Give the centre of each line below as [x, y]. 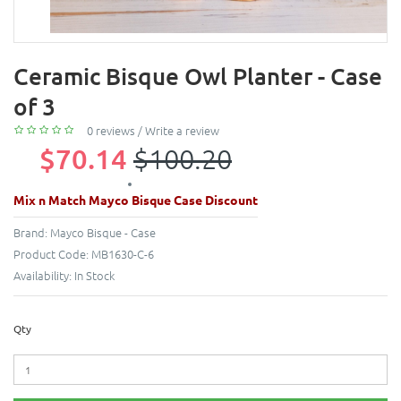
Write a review [182, 130]
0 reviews [111, 130]
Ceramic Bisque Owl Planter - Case [198, 75]
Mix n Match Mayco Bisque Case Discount [136, 200]
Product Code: [52, 254]
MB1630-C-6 [123, 254]
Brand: [32, 233]
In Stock [94, 276]
